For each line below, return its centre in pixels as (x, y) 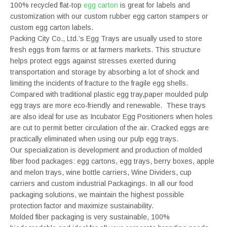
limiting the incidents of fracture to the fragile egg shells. (99, 83)
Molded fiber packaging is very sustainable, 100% (90, 217)
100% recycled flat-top (47, 5)
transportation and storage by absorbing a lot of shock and (105, 72)
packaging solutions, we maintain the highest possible (97, 195)
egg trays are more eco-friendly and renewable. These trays (108, 105)
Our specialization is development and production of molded (106, 150)
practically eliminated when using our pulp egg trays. (94, 139)
